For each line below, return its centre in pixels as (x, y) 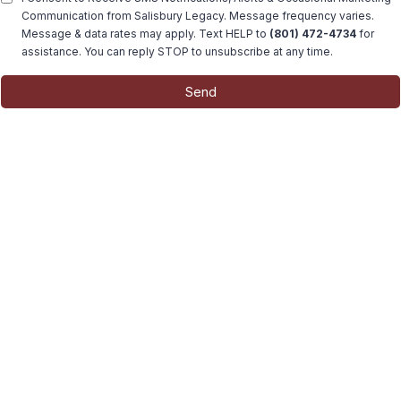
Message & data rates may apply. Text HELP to (145, 34)
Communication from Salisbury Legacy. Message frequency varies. (198, 16)
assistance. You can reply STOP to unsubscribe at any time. (177, 51)
